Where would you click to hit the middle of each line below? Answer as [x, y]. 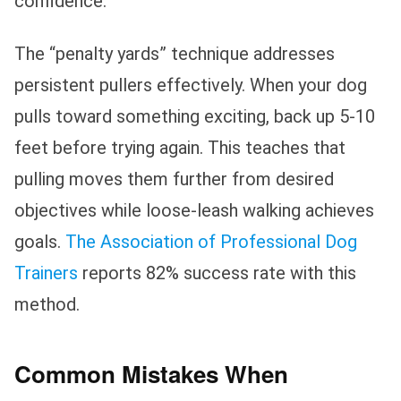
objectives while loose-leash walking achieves [194, 210]
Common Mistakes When [151, 373]
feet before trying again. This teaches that [180, 147]
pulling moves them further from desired [174, 179]
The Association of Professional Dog [211, 241]
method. [47, 304]
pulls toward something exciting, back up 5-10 [195, 116]
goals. [40, 241]
